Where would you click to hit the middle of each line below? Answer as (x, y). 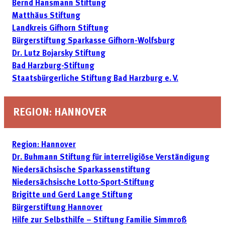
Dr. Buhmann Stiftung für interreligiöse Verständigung (111, 158)
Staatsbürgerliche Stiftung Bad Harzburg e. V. (95, 79)
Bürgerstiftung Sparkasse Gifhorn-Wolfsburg (93, 41)
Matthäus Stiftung (46, 16)
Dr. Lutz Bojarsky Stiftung (59, 53)
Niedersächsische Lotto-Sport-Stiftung (83, 183)
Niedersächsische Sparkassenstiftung (81, 171)
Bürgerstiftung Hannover (57, 208)
